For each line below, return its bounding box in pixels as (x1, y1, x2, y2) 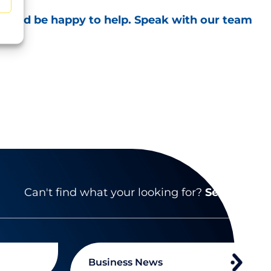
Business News (88, 256, 163, 268)
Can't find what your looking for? (24, 185, 205, 199)
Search (205, 185, 244, 199)
